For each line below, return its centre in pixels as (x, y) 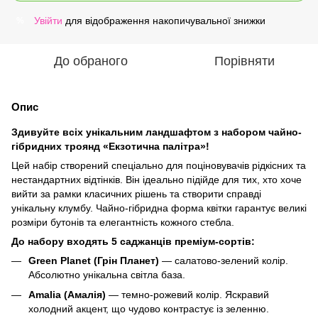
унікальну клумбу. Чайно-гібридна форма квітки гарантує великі (159, 208)
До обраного (91, 61)
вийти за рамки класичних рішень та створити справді (136, 194)
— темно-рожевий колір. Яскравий (187, 295)
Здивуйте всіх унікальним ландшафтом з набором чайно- (157, 132)
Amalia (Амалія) (67, 295)
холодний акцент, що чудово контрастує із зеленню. (149, 309)
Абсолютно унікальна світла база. (107, 275)
